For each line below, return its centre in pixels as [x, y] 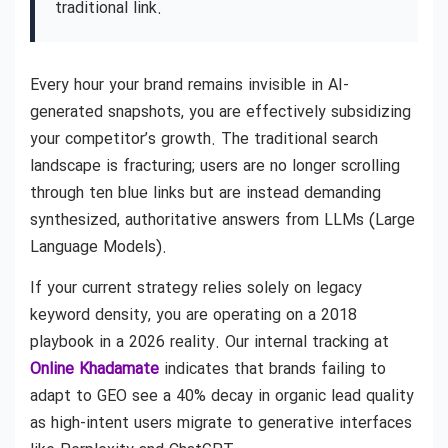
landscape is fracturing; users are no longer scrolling [215, 166]
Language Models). [98, 247]
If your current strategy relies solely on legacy [196, 289]
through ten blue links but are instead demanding [205, 193]
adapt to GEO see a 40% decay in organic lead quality [222, 397]
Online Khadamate [94, 370]
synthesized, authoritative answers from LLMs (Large [222, 220]
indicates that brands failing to [272, 370]
